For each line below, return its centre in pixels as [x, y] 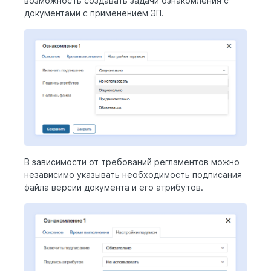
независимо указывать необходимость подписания [133, 175]
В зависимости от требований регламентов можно [132, 162]
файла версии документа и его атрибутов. [114, 188]
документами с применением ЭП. [94, 13]
